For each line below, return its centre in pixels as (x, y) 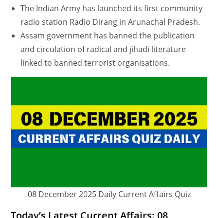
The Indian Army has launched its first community (112, 9)
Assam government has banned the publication (108, 36)
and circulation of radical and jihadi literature (103, 49)
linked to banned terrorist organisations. (95, 63)
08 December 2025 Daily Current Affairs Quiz (109, 194)
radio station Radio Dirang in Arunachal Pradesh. (110, 22)
